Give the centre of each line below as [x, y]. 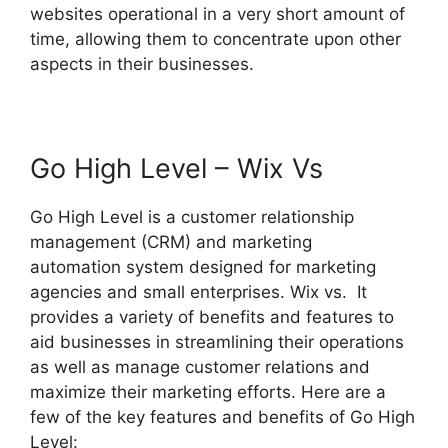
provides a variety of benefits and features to [212, 317]
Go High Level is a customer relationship [192, 217]
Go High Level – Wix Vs [176, 168]
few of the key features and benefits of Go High [222, 417]
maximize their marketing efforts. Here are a [208, 392]
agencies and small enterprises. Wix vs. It [198, 292]
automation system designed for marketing [203, 267]
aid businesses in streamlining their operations [217, 342]
